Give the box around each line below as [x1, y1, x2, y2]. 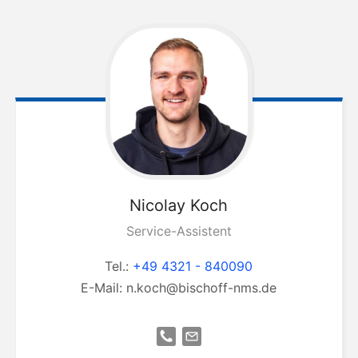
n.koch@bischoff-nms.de [126, 280, 277, 296]
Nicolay [129, 196, 186, 216]
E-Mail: [81, 280, 127, 296]
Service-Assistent [125, 223, 232, 240]
